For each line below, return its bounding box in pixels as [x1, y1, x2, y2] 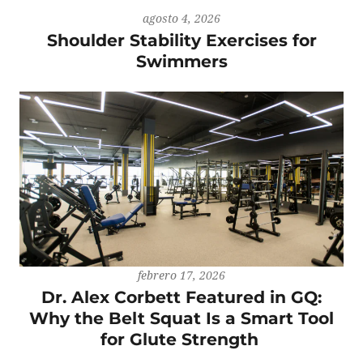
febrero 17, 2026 [138, 267, 225, 283]
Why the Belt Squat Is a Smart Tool [29, 307, 334, 328]
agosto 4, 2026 [143, 11, 220, 27]
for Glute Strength [100, 328, 263, 349]
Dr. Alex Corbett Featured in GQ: [41, 286, 322, 307]
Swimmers [135, 51, 228, 72]
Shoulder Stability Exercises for [46, 30, 317, 51]
